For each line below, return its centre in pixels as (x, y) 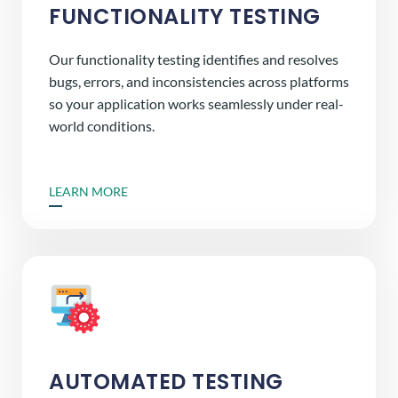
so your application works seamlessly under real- (196, 103)
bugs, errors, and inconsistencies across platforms (199, 81)
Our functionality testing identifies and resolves (194, 59)
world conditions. (102, 125)
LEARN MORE (88, 191)
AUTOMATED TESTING (166, 381)
